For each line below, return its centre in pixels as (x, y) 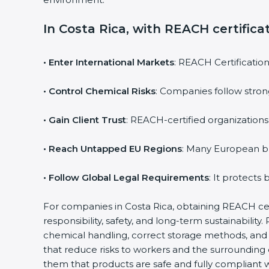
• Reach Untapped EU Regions (113, 149)
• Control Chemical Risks (99, 91)
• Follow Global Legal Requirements (126, 177)
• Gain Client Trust (85, 120)
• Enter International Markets (109, 62)
